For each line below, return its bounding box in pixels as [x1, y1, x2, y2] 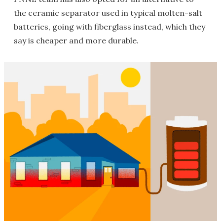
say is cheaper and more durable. [14, 36, 139, 46]
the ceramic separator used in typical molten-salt [14, 8, 202, 18]
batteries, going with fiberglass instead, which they [14, 22, 205, 32]
